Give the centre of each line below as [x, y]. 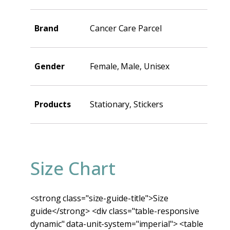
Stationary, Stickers [127, 104]
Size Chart [73, 168]
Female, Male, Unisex [130, 66]
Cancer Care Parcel [126, 28]
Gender [50, 66]
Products [53, 104]
